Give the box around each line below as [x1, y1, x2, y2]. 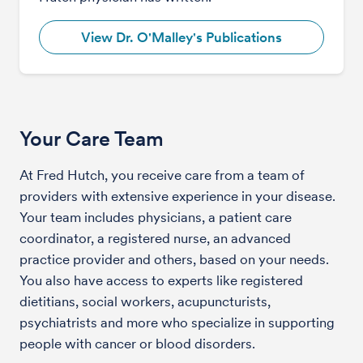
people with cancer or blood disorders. [19, 335, 258, 352]
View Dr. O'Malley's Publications [81, 28, 282, 45]
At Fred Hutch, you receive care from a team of [19, 166, 305, 183]
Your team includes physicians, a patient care [19, 208, 292, 225]
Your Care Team [19, 126, 164, 151]
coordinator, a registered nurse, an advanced [19, 229, 291, 246]
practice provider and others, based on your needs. [19, 250, 329, 267]
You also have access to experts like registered [19, 271, 303, 288]
